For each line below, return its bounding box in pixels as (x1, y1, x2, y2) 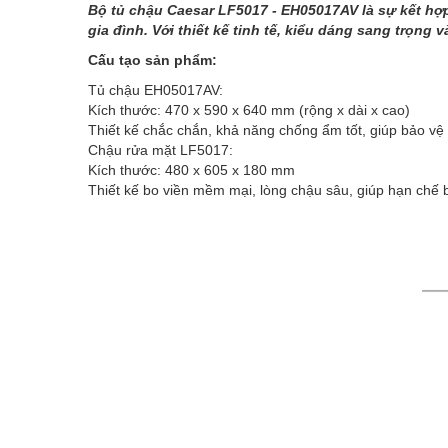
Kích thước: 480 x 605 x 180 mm (88, 161, 295, 178)
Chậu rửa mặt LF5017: (88, 141, 233, 158)
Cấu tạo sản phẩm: (88, 51, 217, 68)
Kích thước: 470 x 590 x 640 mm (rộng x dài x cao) (88, 101, 410, 118)
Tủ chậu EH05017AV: (88, 81, 223, 98)
